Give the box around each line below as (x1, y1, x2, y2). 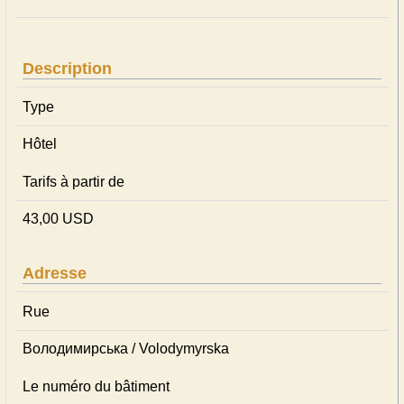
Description (23, 60, 112, 78)
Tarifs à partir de (23, 174, 124, 189)
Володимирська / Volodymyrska (23, 341, 229, 356)
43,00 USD (23, 211, 94, 226)
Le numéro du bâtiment (23, 379, 170, 394)
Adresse (23, 264, 87, 282)
